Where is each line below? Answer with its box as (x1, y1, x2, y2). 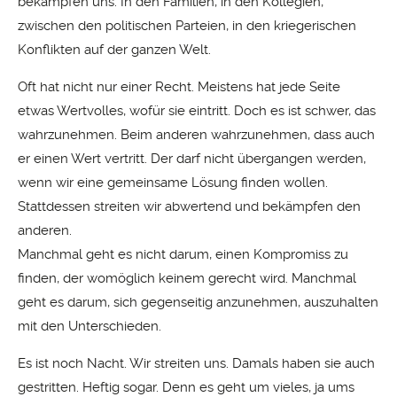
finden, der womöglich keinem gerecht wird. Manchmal (18, 269, 356, 286)
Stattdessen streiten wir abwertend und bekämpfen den (18, 198, 361, 214)
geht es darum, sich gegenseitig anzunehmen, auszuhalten (18, 293, 378, 310)
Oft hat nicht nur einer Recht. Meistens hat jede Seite (18, 78, 340, 95)
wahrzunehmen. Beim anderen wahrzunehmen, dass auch (18, 126, 375, 143)
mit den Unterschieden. (18, 317, 161, 334)
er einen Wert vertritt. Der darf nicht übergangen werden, (18, 150, 366, 167)
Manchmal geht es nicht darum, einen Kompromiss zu (18, 245, 348, 262)
